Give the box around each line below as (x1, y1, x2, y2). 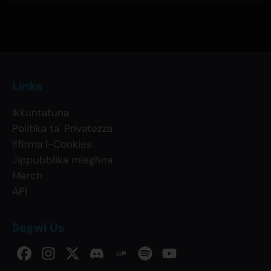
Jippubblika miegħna (12, 153, 113, 167)
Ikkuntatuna (12, 106, 69, 120)
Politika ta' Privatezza (12, 122, 113, 135)
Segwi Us (12, 220, 65, 236)
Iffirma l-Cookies (12, 137, 92, 151)
